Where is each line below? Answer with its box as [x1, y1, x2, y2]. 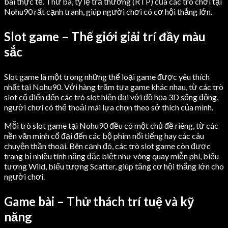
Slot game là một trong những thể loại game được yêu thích [4, 71, 210, 81]
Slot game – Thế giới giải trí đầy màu [4, 28, 206, 44]
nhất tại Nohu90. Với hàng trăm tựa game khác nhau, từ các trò [4, 81, 223, 92]
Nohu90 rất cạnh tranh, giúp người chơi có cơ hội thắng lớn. [4, 6, 212, 16]
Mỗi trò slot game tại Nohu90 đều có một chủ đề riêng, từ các [4, 120, 218, 130]
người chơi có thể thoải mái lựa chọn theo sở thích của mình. [4, 102, 213, 112]
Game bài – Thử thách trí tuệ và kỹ [4, 193, 194, 209]
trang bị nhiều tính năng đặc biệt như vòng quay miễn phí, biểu [4, 151, 219, 161]
